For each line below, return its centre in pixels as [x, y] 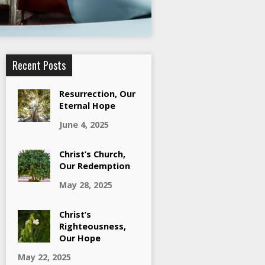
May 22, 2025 [44, 257]
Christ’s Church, [92, 154]
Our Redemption [95, 166]
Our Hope [80, 238]
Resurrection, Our [97, 94]
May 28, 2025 [86, 185]
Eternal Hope [87, 106]
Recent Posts [39, 65]
